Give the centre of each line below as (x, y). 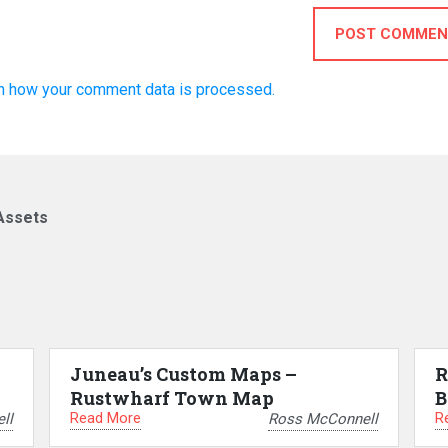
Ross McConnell (322, 418)
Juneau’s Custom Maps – (183, 374)
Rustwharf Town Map (171, 398)
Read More (105, 418)
